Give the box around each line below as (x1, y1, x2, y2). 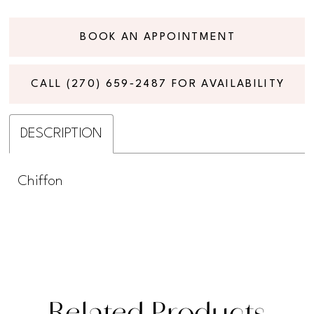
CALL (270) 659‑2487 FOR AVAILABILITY (31, 78, 285, 90)
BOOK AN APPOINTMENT (80, 31, 235, 43)
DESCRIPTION (20, 126, 103, 141)
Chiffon (18, 174, 63, 189)
